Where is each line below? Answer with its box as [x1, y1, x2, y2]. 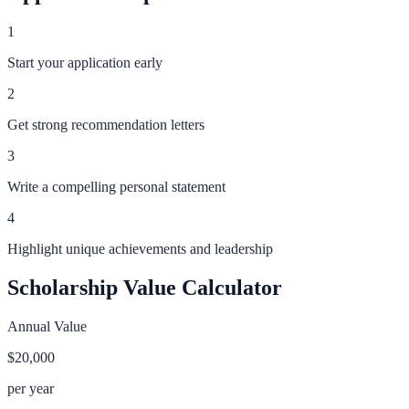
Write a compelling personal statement [7, 179, 225, 195]
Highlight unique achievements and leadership [7, 241, 273, 257]
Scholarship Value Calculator [7, 276, 282, 300]
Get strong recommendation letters [7, 117, 204, 133]
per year [7, 381, 54, 397]
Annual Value [7, 319, 87, 335]
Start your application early [7, 55, 163, 71]
